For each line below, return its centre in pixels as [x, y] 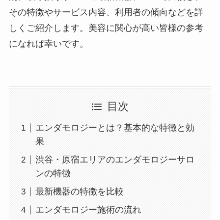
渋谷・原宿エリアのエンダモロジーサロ [115, 160]
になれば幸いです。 [48, 43]
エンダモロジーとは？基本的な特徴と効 [115, 128]
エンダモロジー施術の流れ [88, 210]
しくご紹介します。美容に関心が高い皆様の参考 [106, 28]
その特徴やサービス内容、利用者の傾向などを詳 [106, 12]
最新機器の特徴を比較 [79, 192]
